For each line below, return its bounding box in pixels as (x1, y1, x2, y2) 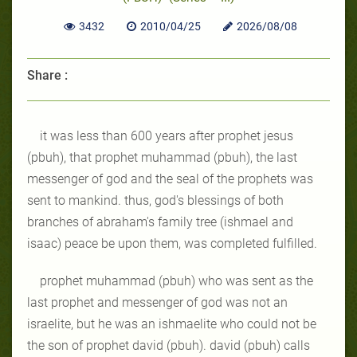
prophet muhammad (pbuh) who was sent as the (40, 273, 313, 288)
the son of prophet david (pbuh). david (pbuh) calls (27, 337, 310, 353)
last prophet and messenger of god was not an (27, 294, 288, 310)
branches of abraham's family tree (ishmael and (27, 214, 293, 229)
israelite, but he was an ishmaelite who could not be (27, 316, 316, 331)
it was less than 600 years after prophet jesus (40, 127, 293, 143)
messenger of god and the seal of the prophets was (27, 171, 313, 186)
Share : (27, 67, 68, 83)
